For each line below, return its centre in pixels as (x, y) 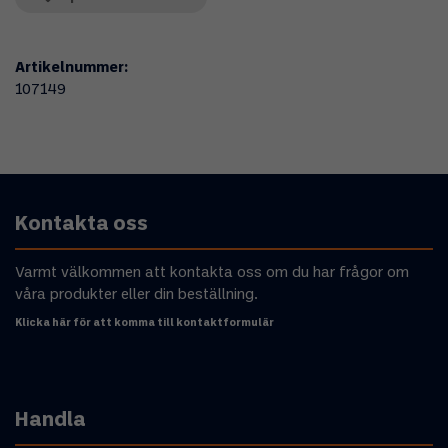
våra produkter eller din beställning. (136, 294)
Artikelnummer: (71, 68)
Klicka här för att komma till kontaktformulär (144, 322)
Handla (50, 421)
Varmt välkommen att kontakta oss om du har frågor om (212, 272)
